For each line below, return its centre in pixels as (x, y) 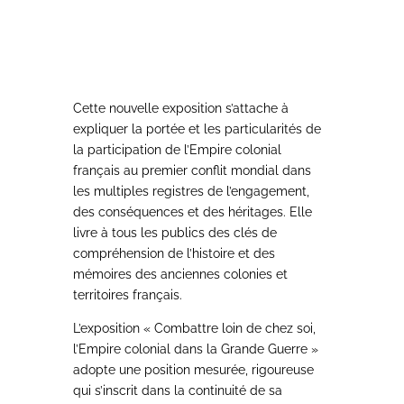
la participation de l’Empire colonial (177, 150)
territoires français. (127, 295)
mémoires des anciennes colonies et (180, 274)
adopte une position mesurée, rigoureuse (193, 370)
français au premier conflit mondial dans (192, 170)
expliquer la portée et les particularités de (197, 129)
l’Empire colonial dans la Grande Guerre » (195, 349)
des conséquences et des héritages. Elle (192, 212)
